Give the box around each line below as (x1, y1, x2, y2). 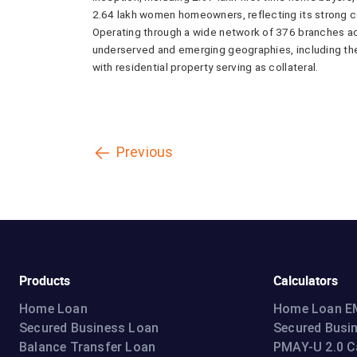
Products (19, 271, 70, 289)
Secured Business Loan (19, 320, 159, 335)
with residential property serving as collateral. (92, 60, 319, 73)
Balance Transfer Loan (19, 339, 156, 355)
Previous (116, 143, 174, 160)
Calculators (273, 271, 338, 289)
